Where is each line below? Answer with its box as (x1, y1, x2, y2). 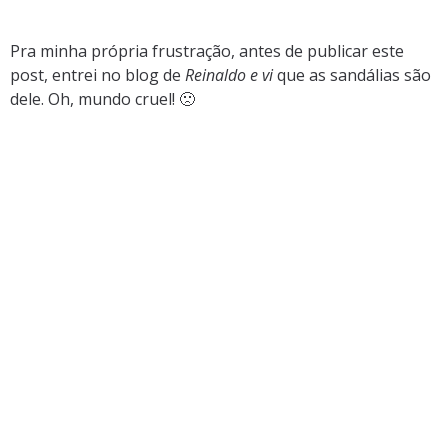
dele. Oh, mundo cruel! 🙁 (10, 88, 195, 111)
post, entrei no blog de (10, 64, 185, 87)
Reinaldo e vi (185, 64, 273, 87)
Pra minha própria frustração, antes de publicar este (10, 40, 404, 63)
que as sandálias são (273, 64, 431, 87)
